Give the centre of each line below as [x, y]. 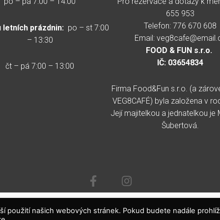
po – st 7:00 [86, 27]
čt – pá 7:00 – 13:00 [40, 66]
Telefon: [158, 26]
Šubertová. [180, 125]
